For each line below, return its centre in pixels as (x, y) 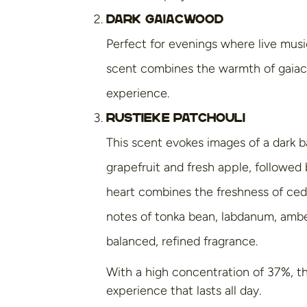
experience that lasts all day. (184, 290)
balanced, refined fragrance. (182, 242)
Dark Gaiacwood (165, 20)
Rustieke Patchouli (176, 118)
